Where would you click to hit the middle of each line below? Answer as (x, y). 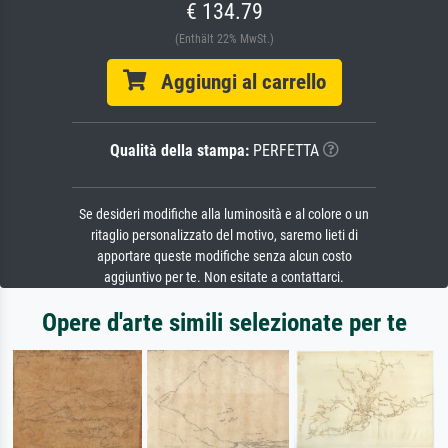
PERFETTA (283, 150)
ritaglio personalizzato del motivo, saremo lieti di (224, 235)
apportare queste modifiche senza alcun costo (224, 256)
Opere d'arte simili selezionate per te (224, 322)
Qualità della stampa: (179, 150)
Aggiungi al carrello (235, 81)
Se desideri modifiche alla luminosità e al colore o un (224, 214)
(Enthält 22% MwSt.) (224, 38)
